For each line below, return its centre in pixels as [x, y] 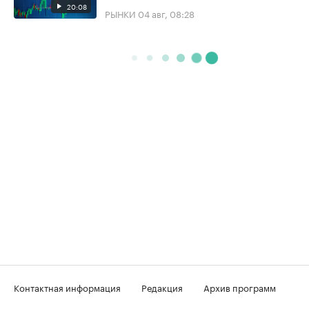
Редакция [162, 287]
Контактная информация [67, 287]
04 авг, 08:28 [166, 13]
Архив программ [240, 287]
